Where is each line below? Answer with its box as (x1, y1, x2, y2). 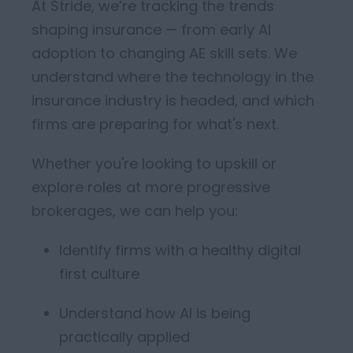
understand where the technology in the (32, 67, 314, 87)
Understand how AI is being (59, 303, 251, 323)
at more (126, 177, 187, 197)
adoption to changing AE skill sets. (32, 43, 270, 63)
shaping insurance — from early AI (32, 20, 271, 39)
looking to (138, 154, 215, 173)
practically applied (59, 327, 190, 347)
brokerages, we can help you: (32, 201, 238, 221)
